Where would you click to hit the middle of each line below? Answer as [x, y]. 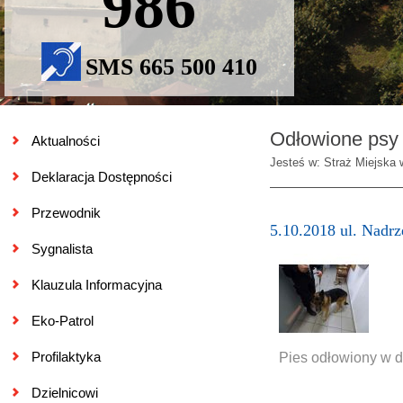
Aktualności [66, 141]
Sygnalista [62, 249]
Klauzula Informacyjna [97, 285]
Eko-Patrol [63, 321]
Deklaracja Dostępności [102, 177]
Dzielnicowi [65, 393]
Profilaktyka [66, 357]
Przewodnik [66, 213]
